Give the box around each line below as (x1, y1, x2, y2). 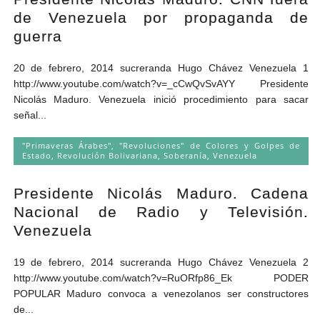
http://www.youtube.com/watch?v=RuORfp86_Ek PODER (13, 271, 309, 284)
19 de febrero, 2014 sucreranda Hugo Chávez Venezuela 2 (13, 256, 309, 268)
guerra (13, 27, 62, 44)
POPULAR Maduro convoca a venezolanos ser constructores (13, 287, 309, 299)
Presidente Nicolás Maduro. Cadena (13, 184, 309, 201)
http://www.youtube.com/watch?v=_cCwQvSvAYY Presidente (13, 77, 309, 89)
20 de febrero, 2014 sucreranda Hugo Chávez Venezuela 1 (13, 61, 309, 74)
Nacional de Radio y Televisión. (13, 203, 309, 220)
